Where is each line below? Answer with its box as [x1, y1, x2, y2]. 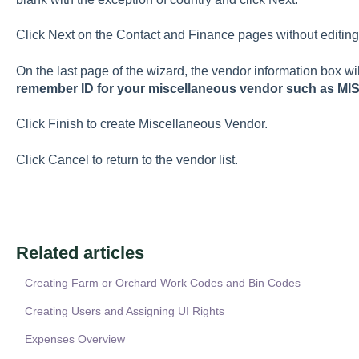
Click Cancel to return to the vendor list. [15, 152, 238, 167]
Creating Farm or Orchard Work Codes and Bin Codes [24, 276, 301, 289]
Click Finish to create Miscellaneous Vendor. [15, 117, 268, 131]
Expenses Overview [24, 332, 125, 345]
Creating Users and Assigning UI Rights [24, 304, 224, 317]
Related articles [15, 242, 144, 263]
